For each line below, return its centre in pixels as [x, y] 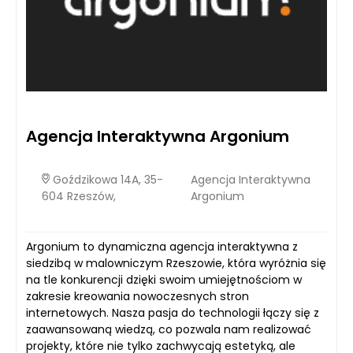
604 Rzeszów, [79, 196]
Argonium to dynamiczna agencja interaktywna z [162, 246]
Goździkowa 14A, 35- [106, 179]
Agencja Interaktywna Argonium [158, 136]
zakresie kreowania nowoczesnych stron [137, 296]
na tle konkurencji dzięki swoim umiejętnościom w [164, 279]
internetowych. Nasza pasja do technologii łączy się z [173, 312]
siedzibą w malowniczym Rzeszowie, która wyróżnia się [176, 263]
